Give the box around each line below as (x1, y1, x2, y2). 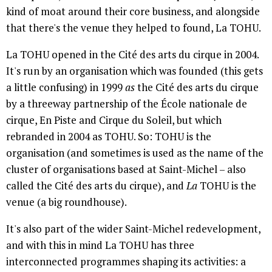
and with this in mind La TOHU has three (6, 237, 194, 252)
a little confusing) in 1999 (6, 80, 125, 94)
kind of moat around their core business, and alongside (6, 4, 260, 18)
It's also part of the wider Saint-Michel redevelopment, (6, 221, 260, 236)
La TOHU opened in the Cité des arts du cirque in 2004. (6, 47, 259, 61)
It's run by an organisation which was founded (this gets (6, 63, 263, 78)
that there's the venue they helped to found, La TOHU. (6, 20, 261, 35)
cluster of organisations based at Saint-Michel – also (6, 161, 246, 176)
